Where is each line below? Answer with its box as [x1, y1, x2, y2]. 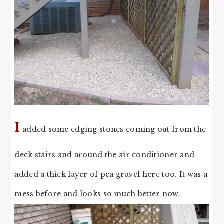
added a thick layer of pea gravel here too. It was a [14, 170, 207, 179]
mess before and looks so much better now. [14, 189, 180, 199]
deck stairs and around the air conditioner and [14, 150, 195, 160]
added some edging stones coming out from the [20, 125, 206, 134]
